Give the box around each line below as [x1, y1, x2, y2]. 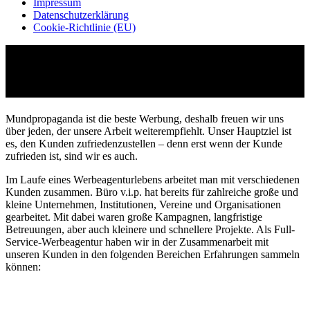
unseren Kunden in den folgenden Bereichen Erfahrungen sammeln [6, 248, 300, 260]
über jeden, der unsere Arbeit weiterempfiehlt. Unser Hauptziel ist [6, 125, 291, 137]
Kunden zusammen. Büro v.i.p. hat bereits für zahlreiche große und [6, 185, 298, 198]
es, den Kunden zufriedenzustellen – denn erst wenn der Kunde [6, 137, 282, 149]
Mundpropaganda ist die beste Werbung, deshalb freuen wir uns [6, 112, 284, 125]
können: [6, 260, 41, 273]
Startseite [6, 46, 40, 57]
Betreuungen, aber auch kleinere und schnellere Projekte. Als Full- [6, 223, 295, 235]
